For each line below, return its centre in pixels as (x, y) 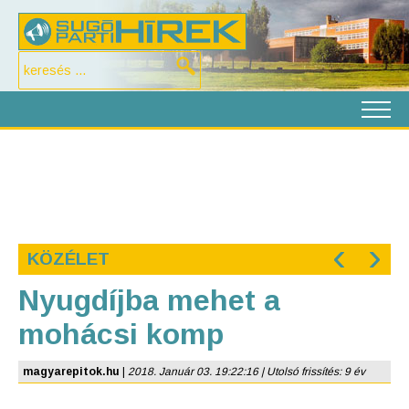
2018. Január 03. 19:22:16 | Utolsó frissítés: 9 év (246, 372)
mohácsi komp (121, 334)
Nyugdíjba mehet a (149, 300)
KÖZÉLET (68, 259)
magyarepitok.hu (71, 372)
